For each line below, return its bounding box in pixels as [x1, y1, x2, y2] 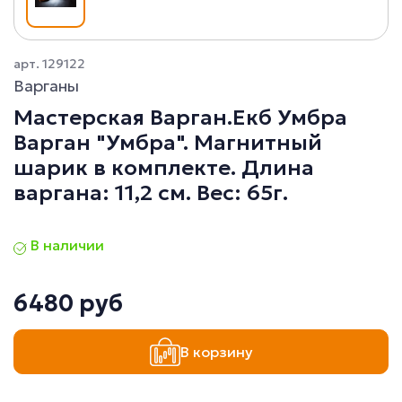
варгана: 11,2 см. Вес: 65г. [13, 179, 288, 207]
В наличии [27, 236, 104, 255]
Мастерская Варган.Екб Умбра [13, 104, 347, 132]
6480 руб [13, 289, 123, 319]
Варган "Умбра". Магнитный [13, 129, 322, 157]
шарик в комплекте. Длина [13, 154, 314, 182]
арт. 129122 [13, 56, 85, 73]
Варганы [13, 75, 79, 97]
